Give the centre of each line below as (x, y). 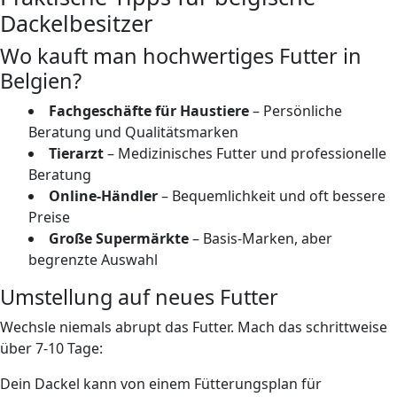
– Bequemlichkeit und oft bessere (272, 195)
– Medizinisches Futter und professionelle (245, 153)
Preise (49, 217)
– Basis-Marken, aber (261, 238)
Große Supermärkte (119, 238)
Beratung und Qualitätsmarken (133, 132)
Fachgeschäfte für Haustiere (149, 110)
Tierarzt (76, 153)
